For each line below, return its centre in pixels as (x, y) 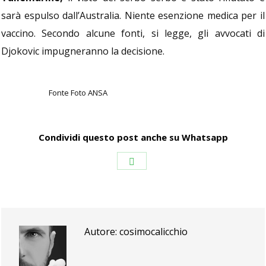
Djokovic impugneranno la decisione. (83, 51)
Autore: (101, 232)
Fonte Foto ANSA (78, 93)
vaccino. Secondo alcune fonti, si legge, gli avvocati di (133, 33)
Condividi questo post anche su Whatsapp (133, 137)
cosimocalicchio (152, 232)
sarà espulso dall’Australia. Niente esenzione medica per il (133, 15)
